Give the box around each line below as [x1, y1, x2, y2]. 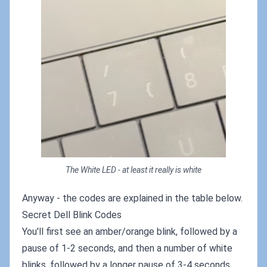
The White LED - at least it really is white [66, 164, 201, 175]
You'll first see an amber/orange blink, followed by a [22, 225, 237, 237]
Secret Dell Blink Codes [22, 209, 122, 221]
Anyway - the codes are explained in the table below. [22, 192, 243, 204]
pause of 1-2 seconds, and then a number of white [22, 242, 232, 254]
